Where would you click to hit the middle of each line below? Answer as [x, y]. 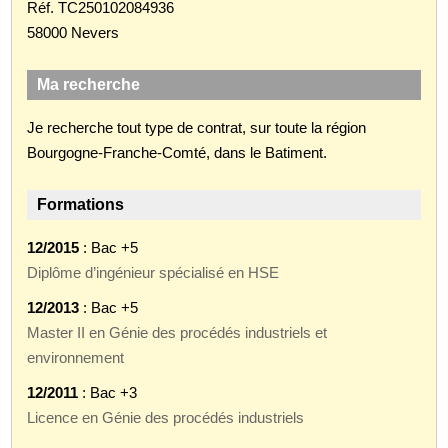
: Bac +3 [108, 392]
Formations [81, 204]
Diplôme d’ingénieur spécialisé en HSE [153, 272]
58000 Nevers [73, 32]
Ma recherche [89, 84]
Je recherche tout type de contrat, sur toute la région [197, 127]
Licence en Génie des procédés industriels [166, 417]
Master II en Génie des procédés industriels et [177, 332]
